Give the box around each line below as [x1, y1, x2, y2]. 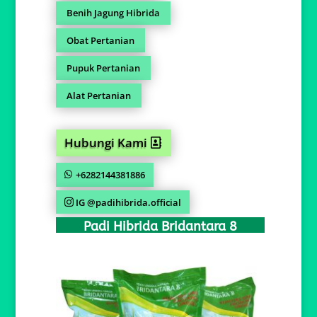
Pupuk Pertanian [67, 61, 141, 74]
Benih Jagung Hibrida [67, 6, 161, 20]
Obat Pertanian [67, 34, 135, 47]
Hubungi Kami [64, 134, 148, 151]
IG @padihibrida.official [76, 195, 182, 209]
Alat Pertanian [67, 88, 132, 102]
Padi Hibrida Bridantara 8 [83, 219, 238, 235]
